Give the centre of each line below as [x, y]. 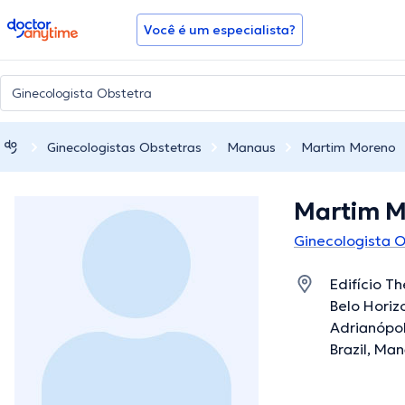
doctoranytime [57, 25]
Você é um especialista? [220, 30]
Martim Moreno [348, 147]
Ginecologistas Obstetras [124, 147]
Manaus [251, 147]
